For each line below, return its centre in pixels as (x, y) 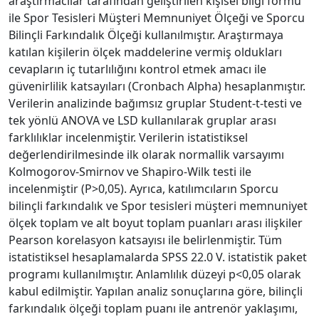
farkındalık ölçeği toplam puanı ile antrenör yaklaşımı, (153, 308)
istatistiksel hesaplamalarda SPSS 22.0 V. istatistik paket (158, 257)
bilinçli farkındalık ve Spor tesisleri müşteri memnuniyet (158, 205)
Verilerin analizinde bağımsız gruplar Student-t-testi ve (155, 103)
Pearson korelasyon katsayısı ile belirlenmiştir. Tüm (145, 240)
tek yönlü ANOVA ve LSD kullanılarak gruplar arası (142, 120)
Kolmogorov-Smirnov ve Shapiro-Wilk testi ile (130, 171)
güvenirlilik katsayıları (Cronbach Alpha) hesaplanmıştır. (157, 86)
